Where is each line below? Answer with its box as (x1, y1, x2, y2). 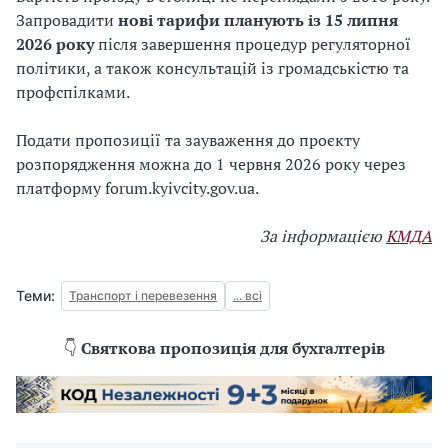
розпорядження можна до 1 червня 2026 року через (16, 152, 406, 175)
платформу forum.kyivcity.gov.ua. (16, 176, 259, 199)
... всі (233, 287, 262, 303)
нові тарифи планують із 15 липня (118, 8, 398, 31)
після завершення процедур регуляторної (94, 32, 411, 55)
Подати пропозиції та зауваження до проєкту (16, 128, 360, 151)
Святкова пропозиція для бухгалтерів (80, 336, 385, 359)
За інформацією (260, 224, 386, 247)
